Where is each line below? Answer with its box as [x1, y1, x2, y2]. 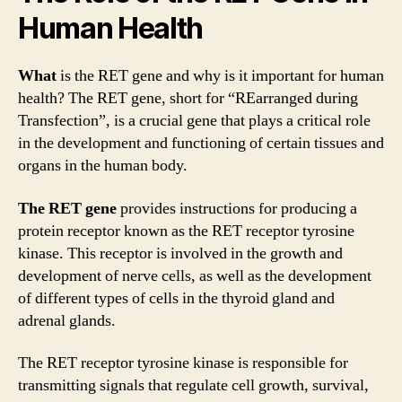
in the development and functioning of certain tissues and [18, 133, 384, 153]
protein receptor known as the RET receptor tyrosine [18, 220, 354, 241]
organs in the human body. [18, 155, 188, 176]
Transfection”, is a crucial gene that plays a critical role [18, 110, 371, 131]
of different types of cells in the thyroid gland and [18, 287, 335, 309]
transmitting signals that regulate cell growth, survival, [18, 375, 369, 396]
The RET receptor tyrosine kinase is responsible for [18, 353, 348, 373]
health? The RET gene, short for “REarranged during [18, 88, 358, 109]
